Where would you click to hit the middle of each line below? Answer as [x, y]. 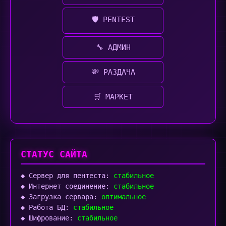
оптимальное [124, 197]
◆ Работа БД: [47, 207]
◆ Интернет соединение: [67, 186]
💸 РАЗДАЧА [113, 72]
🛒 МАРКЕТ [113, 97]
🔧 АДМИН [113, 47]
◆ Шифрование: [49, 218]
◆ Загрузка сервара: [61, 197]
